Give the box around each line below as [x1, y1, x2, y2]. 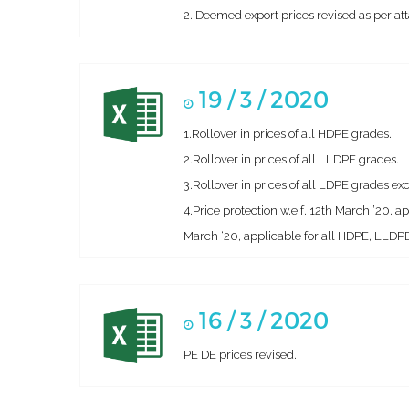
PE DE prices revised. [184, 348, 297, 362]
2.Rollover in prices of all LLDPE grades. [184, 152, 399, 166]
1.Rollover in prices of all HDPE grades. [184, 127, 392, 141]
